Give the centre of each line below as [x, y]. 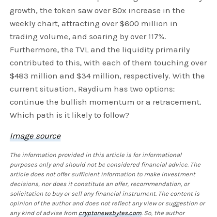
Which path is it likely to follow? [70, 115]
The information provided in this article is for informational [96, 155]
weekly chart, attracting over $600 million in [94, 23]
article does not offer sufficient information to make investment [103, 174]
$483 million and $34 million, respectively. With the [108, 75]
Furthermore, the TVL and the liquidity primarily [100, 49]
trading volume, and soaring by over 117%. [88, 36]
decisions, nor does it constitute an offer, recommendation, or [100, 184]
